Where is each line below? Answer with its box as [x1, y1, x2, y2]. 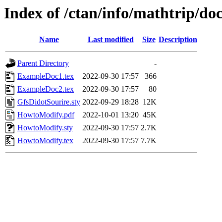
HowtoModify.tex [17, 136, 73, 145]
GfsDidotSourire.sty [17, 98, 80, 107]
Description [159, 35, 197, 44]
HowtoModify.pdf [17, 111, 74, 119]
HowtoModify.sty [17, 123, 73, 132]
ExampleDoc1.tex [17, 72, 74, 81]
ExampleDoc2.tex [17, 85, 74, 94]
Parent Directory [17, 59, 69, 68]
